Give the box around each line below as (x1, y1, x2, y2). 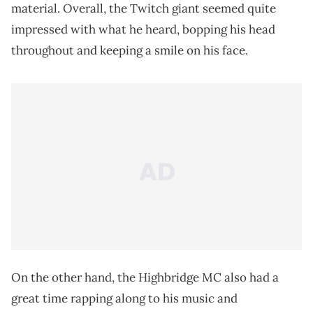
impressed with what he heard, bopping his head (11, 22, 275, 38)
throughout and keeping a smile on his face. (11, 43, 248, 59)
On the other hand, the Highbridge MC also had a (11, 270, 279, 286)
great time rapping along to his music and (11, 291, 238, 307)
